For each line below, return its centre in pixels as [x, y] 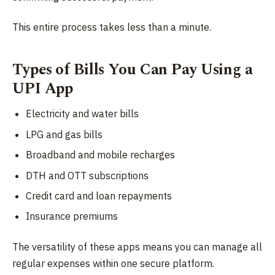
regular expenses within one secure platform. [113, 263]
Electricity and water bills [83, 114]
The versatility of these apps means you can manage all [137, 246]
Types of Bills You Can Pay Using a [133, 70]
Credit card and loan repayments [99, 196]
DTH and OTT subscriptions [87, 175]
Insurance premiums [72, 216]
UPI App [43, 89]
